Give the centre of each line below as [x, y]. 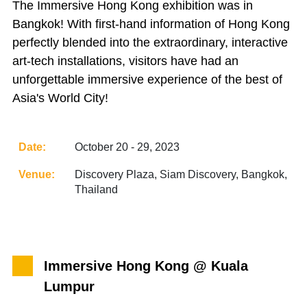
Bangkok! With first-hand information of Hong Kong [151, 24]
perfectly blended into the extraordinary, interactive [150, 42]
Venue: [37, 174]
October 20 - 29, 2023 [127, 147]
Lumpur [69, 286]
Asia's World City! [60, 98]
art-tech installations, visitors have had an [125, 61]
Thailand [96, 189]
